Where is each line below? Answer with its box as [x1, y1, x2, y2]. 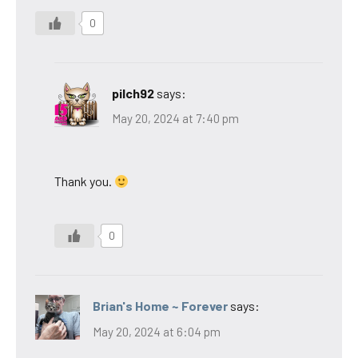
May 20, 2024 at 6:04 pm [93, 324, 221, 339]
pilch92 [112, 85, 154, 101]
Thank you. [54, 173, 114, 189]
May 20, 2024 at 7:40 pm [112, 111, 239, 126]
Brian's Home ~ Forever [93, 298, 228, 314]
